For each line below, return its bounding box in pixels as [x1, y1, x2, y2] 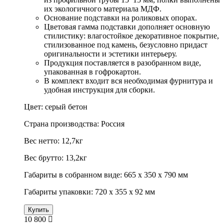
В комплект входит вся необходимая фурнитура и [44, 76, 213, 85]
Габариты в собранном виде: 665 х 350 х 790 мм [24, 170, 188, 179]
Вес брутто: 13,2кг [24, 153, 87, 162]
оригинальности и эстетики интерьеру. [44, 49, 177, 58]
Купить [28, 206, 49, 214]
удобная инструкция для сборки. [44, 85, 155, 94]
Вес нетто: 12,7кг [24, 136, 83, 145]
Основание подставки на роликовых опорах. [44, 13, 197, 22]
